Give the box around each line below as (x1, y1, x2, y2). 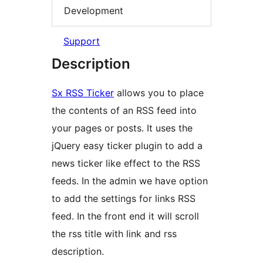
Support (63, 35, 100, 48)
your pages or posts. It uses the (52, 122, 193, 134)
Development (64, 4, 123, 16)
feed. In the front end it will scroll (52, 210, 199, 222)
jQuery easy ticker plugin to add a (52, 140, 203, 152)
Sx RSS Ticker (52, 87, 114, 99)
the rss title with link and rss (52, 228, 177, 240)
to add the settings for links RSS (52, 193, 195, 205)
